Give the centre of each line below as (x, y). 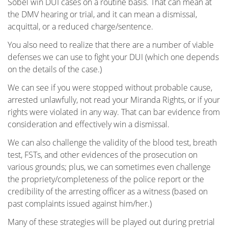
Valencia (51, 107)
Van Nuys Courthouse (91, 156)
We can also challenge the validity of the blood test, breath (112, 143)
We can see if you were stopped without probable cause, (110, 88)
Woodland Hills (63, 180)
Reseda (49, 34)
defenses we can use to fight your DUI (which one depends (113, 57)
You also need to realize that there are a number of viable (111, 45)
